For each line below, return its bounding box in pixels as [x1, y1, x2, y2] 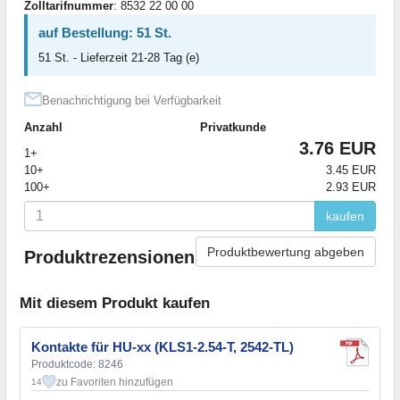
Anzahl [24, 120, 62, 134]
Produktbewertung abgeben [207, 244, 364, 259]
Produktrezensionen [24, 247, 195, 268]
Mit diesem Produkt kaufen [20, 295, 210, 312]
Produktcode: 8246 [31, 358, 123, 371]
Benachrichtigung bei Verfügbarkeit [42, 93, 221, 107]
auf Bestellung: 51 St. [38, 24, 171, 40]
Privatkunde [200, 120, 266, 134]
